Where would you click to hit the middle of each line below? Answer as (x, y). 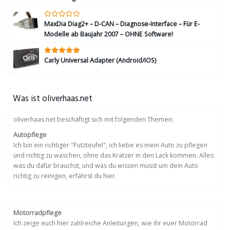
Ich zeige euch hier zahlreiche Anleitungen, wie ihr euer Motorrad (110, 223)
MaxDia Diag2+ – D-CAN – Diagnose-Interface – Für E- (122, 24)
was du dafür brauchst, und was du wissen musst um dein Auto (106, 166)
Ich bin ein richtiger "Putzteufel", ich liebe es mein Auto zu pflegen (110, 145)
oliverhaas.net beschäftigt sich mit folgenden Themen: (93, 119)
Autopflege (30, 135)
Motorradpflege (37, 213)
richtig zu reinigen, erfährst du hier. (65, 176)
